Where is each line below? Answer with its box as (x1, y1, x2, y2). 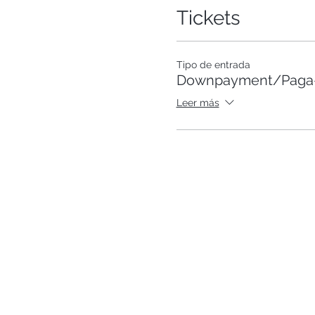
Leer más (176, 97, 219, 109)
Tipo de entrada (176, 59, 250, 70)
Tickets (176, 6, 240, 30)
